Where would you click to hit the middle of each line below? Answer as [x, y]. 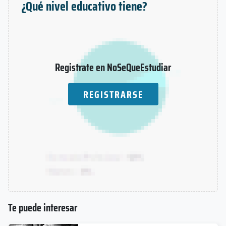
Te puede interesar [43, 208]
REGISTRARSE [113, 94]
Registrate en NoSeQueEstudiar [113, 67]
